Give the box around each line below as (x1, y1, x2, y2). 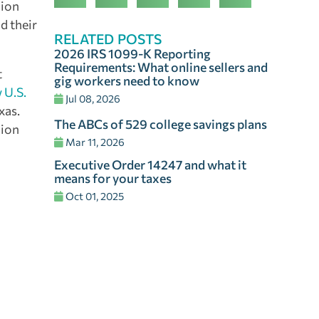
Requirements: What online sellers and (54, 58, 268, 75)
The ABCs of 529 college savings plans (54, 115, 267, 132)
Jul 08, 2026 (63, 91, 120, 105)
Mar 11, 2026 (63, 135, 125, 148)
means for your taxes (54, 169, 172, 186)
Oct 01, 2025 (63, 189, 124, 202)
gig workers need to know (54, 72, 202, 88)
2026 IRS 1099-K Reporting (54, 45, 211, 61)
